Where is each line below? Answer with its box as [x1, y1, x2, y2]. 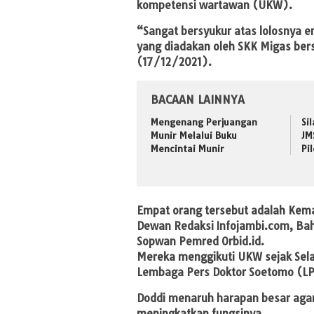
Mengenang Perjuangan [151, 116, 257, 128]
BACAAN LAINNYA [151, 92, 245, 107]
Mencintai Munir [151, 142, 224, 154]
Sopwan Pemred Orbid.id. [137, 235, 264, 249]
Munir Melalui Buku [151, 129, 237, 141]
